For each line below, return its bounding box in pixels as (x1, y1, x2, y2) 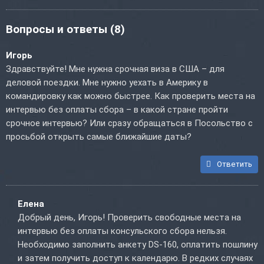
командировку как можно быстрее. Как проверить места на (6, 91, 255, 102)
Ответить (217, 160, 252, 169)
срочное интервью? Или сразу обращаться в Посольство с (6, 118, 253, 129)
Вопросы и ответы (6, 22, 110, 37)
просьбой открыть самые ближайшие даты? (6, 131, 192, 143)
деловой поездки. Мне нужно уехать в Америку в (6, 77, 208, 88)
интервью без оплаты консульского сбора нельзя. (18, 226, 227, 237)
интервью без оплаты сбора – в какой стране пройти (6, 104, 228, 115)
